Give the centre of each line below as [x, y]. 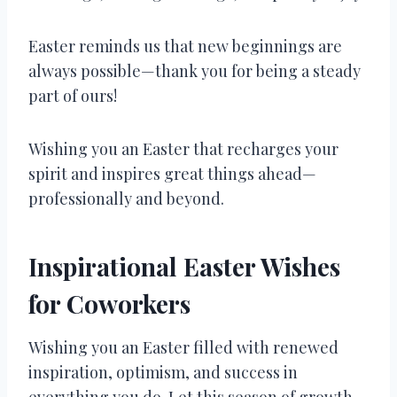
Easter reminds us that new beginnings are [185, 46]
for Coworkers [109, 303]
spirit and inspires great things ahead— [172, 173]
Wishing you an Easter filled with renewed [183, 347]
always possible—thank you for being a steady [195, 70]
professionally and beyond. [126, 198]
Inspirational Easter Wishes [184, 266]
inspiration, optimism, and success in [163, 372]
